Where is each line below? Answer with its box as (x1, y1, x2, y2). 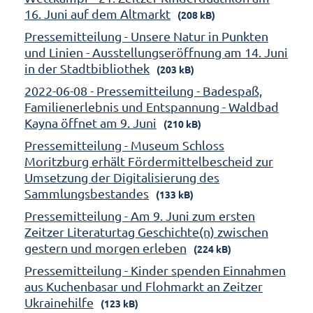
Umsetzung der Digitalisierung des (24, 169, 219, 184)
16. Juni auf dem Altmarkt (24, 6, 170, 21)
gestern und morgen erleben (24, 240, 187, 255)
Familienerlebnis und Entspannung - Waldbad (24, 99, 279, 114)
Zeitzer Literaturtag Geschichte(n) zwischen (24, 224, 268, 239)
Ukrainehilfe (24, 294, 94, 310)
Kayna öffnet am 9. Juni (24, 115, 156, 130)
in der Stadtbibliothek (24, 60, 150, 75)
